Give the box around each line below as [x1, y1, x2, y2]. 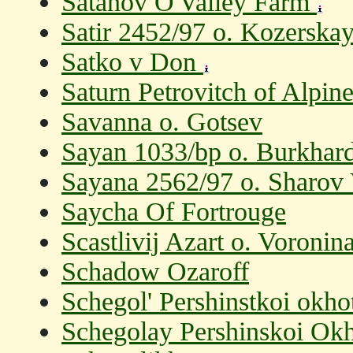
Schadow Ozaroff [61, 257, 249, 286]
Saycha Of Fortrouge [61, 197, 286, 226]
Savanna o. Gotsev [61, 107, 262, 136]
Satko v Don [61, 47, 203, 76]
